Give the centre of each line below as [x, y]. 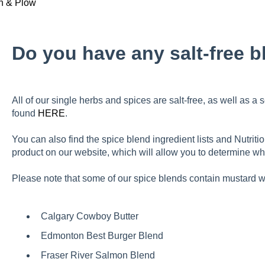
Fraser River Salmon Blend [98, 256]
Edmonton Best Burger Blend [102, 235]
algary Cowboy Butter [93, 216]
